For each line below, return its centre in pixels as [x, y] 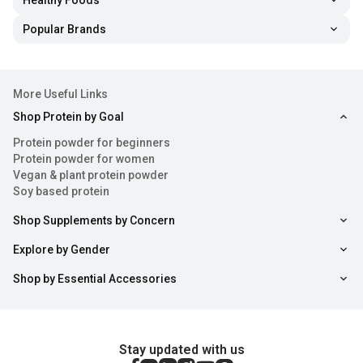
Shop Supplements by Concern [94, 221]
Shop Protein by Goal [68, 117]
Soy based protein [61, 192]
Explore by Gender [62, 250]
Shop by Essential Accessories [95, 279]
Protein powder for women [84, 159]
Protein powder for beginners [92, 143]
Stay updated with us [181, 350]
